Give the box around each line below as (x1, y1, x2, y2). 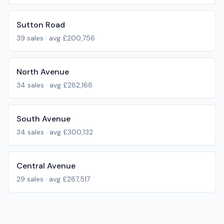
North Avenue (16, 66, 69, 77)
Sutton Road (16, 19, 65, 30)
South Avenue (16, 113, 70, 124)
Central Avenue (16, 160, 75, 171)
